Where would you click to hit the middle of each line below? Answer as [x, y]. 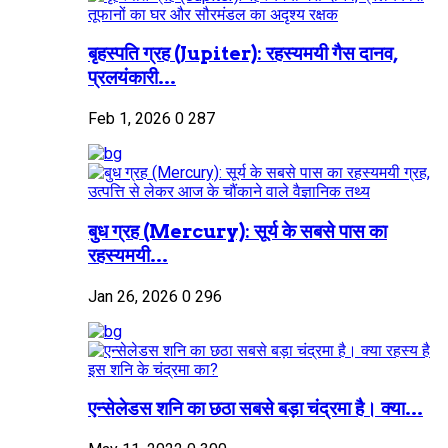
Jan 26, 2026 [133, 296]
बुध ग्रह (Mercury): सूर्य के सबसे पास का [237, 231]
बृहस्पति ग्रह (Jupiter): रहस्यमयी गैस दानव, [243, 54]
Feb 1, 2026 [129, 119]
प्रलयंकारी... [132, 78]
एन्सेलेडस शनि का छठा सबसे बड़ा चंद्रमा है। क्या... [255, 409]
